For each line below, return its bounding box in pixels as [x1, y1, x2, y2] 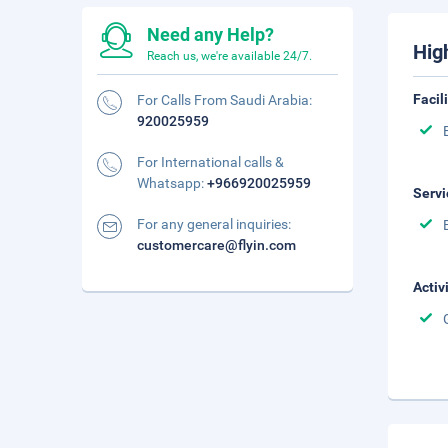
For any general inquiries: [137, 216, 291, 232]
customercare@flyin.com [137, 237, 296, 253]
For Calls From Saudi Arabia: [137, 92, 312, 108]
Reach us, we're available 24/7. [147, 49, 312, 63]
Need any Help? [147, 24, 274, 45]
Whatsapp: [137, 175, 207, 191]
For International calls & [137, 154, 284, 170]
